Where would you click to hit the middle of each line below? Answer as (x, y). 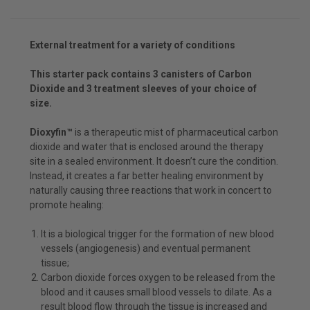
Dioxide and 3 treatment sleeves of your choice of (143, 88)
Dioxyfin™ (51, 132)
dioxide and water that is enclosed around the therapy (147, 146)
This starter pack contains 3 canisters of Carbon (141, 74)
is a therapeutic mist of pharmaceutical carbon (175, 132)
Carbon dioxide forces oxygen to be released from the (158, 277)
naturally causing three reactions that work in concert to (151, 190)
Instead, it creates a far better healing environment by (147, 175)
